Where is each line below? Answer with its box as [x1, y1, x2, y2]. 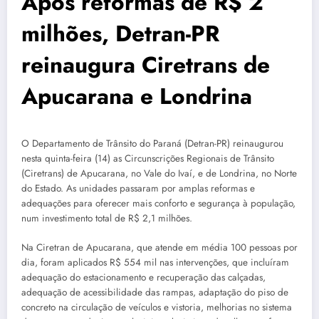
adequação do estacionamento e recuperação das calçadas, [21, 270, 266, 284]
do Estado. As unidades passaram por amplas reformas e [21, 182, 255, 196]
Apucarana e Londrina [21, 80, 252, 113]
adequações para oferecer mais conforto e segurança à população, [21, 197, 296, 211]
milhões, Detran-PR [21, 17, 219, 51]
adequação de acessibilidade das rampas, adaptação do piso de [21, 285, 288, 299]
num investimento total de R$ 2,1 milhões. [21, 211, 192, 226]
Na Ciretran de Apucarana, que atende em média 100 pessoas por [21, 240, 298, 254]
